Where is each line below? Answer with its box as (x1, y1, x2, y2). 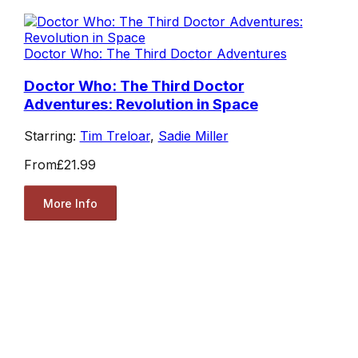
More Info (42, 196, 97, 210)
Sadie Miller (157, 128, 229, 145)
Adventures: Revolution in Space (23, 94, 258, 113)
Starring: (23, 128, 80, 145)
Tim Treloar (79, 128, 150, 145)
